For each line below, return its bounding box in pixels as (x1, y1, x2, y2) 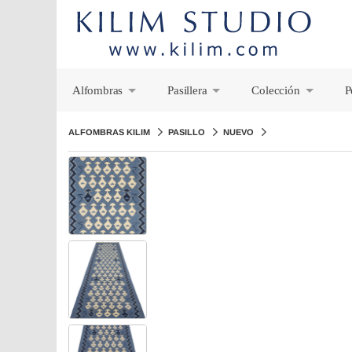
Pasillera (167, 83, 207, 97)
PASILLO (168, 126, 205, 138)
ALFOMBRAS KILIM (68, 126, 150, 138)
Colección (251, 83, 300, 97)
